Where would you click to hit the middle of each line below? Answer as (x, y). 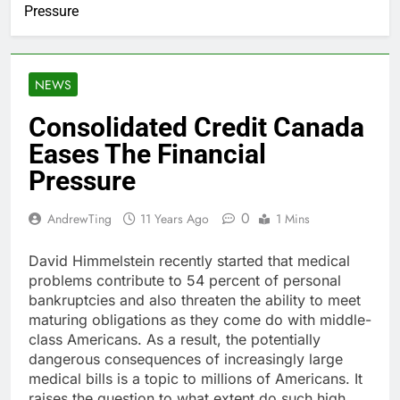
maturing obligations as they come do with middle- (200, 320)
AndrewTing (79, 219)
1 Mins (293, 219)
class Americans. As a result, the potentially (175, 340)
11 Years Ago (175, 219)
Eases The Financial (147, 154)
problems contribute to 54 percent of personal (185, 281)
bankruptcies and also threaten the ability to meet (195, 300)
